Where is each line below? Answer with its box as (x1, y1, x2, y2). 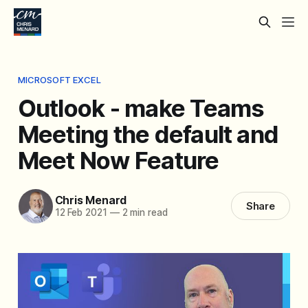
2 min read (119, 207, 168, 219)
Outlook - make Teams (17, 93, 265, 122)
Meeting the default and (17, 119, 279, 148)
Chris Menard (54, 193, 127, 208)
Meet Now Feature (17, 145, 219, 175)
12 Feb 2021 (54, 207, 107, 219)
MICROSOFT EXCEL (17, 74, 101, 85)
